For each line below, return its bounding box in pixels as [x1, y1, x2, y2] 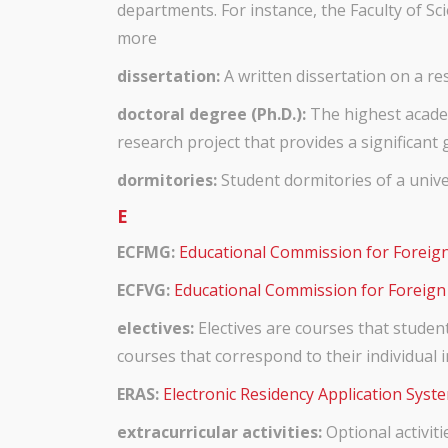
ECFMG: [117, 241, 175, 263]
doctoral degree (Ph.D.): [117, 103, 306, 125]
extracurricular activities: [117, 421, 322, 443]
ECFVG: [117, 279, 170, 301]
